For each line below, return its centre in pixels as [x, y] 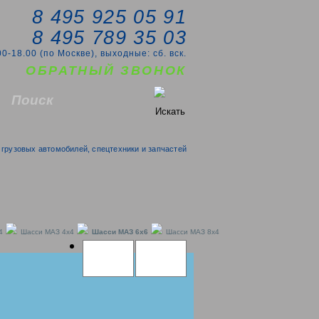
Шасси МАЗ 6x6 [120, 232]
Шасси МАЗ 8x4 [193, 232]
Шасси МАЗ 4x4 [47, 232]
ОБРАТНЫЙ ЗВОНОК [106, 70]
